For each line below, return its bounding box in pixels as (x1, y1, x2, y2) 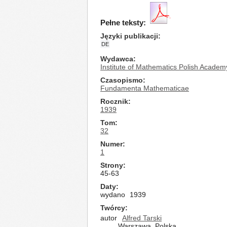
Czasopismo (100, 76, 143, 84)
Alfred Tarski (122, 214, 162, 222)
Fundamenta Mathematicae (100, 84, 189, 92)
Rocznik (100, 97, 128, 105)
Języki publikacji (100, 32, 158, 40)
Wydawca (100, 55, 133, 63)
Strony (100, 161, 123, 169)
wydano (100, 191, 125, 199)
